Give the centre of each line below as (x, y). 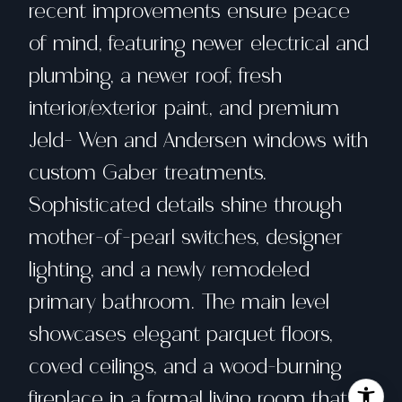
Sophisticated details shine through (185, 205)
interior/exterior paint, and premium (184, 108)
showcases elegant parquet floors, (181, 334)
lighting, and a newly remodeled (169, 270)
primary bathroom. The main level (179, 302)
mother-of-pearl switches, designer (186, 237)
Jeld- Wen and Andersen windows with (198, 140)
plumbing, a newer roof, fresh (155, 76)
